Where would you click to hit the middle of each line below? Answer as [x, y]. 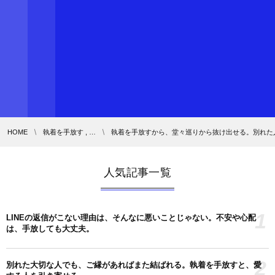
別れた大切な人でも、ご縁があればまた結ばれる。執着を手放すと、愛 [134, 265]
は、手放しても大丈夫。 [50, 228]
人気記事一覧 [137, 172]
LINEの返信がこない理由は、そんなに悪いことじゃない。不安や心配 [131, 217]
